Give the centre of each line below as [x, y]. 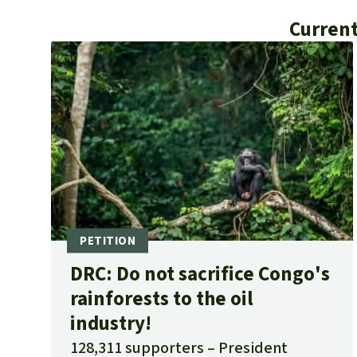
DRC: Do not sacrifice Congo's [200, 274]
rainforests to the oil [162, 299]
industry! [111, 324]
